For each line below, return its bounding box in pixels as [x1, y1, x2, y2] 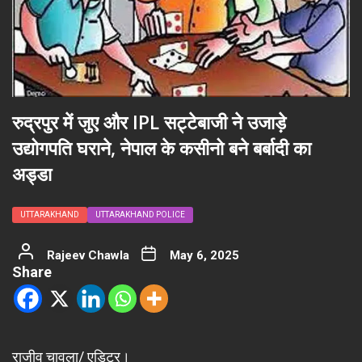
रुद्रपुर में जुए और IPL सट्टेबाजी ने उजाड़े [12, 108, 286, 135]
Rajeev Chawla [46, 247, 129, 263]
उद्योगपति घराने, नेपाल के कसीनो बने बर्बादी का [12, 134, 311, 161]
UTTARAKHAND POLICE [95, 209, 185, 219]
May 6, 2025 [169, 247, 239, 263]
